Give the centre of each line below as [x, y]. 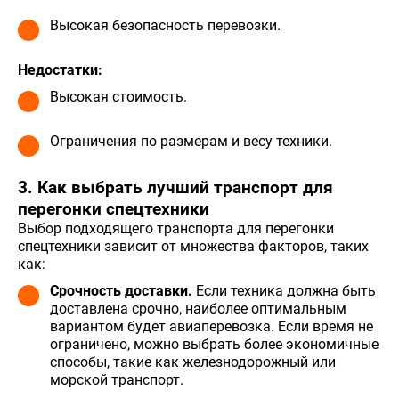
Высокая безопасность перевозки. [165, 25]
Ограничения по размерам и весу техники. [191, 141]
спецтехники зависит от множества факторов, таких [193, 246]
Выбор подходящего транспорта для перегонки [176, 228]
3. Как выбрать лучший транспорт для [175, 187]
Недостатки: [60, 69]
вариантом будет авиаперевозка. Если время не [212, 326]
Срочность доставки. [121, 290]
